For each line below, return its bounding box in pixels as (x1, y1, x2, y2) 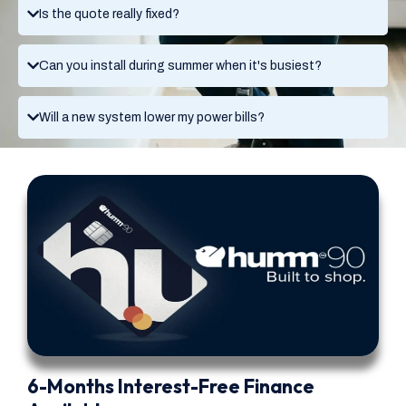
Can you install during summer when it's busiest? (39, 58, 322, 72)
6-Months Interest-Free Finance (27, 373, 314, 398)
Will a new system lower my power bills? (39, 110, 265, 124)
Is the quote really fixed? (39, 6, 179, 21)
